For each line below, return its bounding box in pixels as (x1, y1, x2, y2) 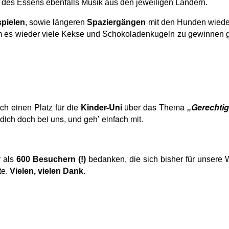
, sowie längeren (25, 17, 87, 27)
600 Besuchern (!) (16, 154, 86, 164)
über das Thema (122, 101, 188, 113)
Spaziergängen (87, 17, 146, 27)
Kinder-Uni (80, 101, 122, 113)
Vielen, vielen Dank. (10, 166, 85, 175)
